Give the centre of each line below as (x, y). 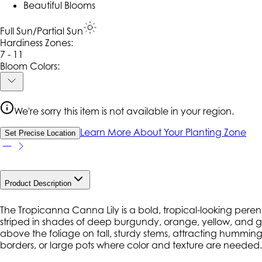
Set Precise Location (40, 133)
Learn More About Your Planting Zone (163, 132)
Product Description (38, 184)
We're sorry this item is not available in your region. (124, 111)
